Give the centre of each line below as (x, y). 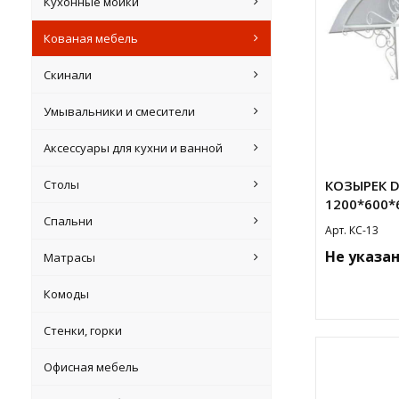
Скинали (68, 75)
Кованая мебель (91, 38)
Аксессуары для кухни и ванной (134, 148)
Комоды (67, 294)
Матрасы (70, 257)
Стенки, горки (83, 330)
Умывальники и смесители (120, 111)
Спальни (69, 221)
